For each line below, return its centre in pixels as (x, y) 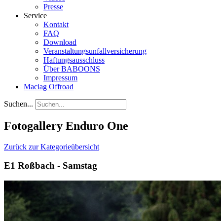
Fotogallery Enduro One (66, 126)
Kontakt (56, 24)
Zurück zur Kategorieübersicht (52, 147)
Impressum (60, 77)
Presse (53, 6)
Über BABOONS (72, 69)
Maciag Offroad (49, 86)
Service (35, 15)
